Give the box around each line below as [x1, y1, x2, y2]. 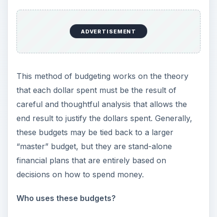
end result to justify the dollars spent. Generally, [16, 113, 192, 123]
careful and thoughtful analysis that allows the [16, 99, 187, 109]
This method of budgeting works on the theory [16, 71, 188, 81]
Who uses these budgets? [16, 193, 116, 203]
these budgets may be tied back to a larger [16, 127, 173, 137]
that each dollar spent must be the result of [16, 85, 176, 95]
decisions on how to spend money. [16, 169, 144, 179]
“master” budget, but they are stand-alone [16, 141, 172, 151]
